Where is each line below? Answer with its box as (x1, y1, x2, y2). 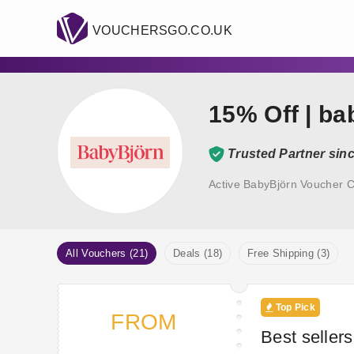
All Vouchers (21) (66, 247, 149, 260)
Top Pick (273, 302, 316, 314)
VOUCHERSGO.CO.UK (92, 24, 232, 37)
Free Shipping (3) (247, 247, 330, 260)
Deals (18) (173, 247, 223, 260)
